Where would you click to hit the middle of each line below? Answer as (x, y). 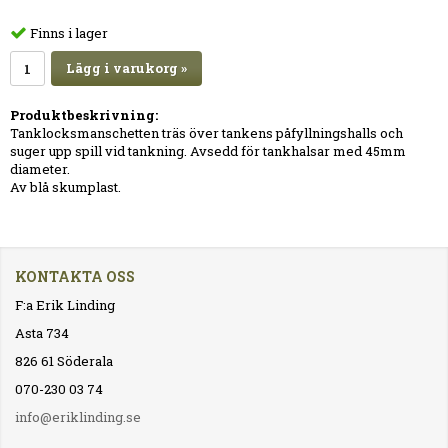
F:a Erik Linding (65, 305)
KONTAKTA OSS (75, 277)
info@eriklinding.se (78, 417)
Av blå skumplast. (65, 187)
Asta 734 (42, 333)
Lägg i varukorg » (126, 68)
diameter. (40, 169)
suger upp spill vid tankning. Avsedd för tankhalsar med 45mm (208, 151)
